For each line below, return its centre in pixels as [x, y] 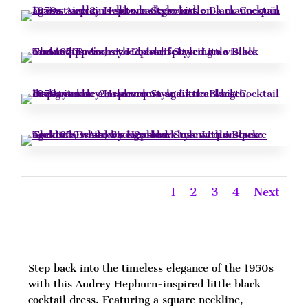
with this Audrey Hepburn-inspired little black [145, 284]
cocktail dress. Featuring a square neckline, [136, 299]
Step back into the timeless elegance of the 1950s [151, 268]
